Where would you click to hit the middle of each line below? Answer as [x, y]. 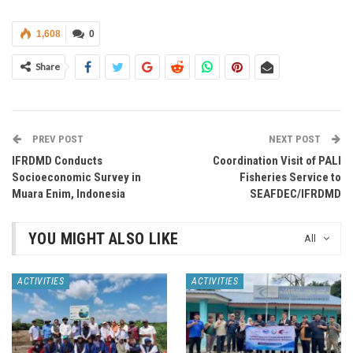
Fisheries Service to [290, 177]
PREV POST [57, 139]
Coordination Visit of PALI [277, 161]
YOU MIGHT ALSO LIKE [104, 239]
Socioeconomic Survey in [76, 177]
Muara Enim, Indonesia [69, 194]
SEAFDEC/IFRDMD [295, 194]
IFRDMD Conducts [57, 161]
